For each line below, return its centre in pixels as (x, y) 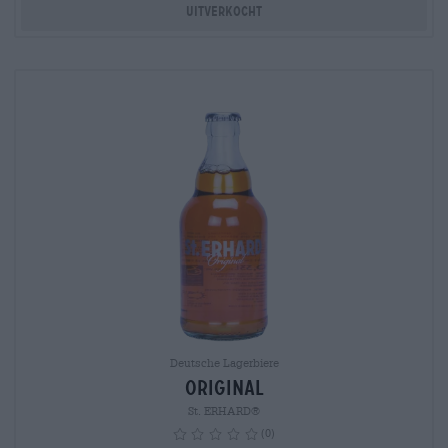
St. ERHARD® (224, 411)
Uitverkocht (224, 11)
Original (224, 388)
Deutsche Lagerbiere (224, 363)
